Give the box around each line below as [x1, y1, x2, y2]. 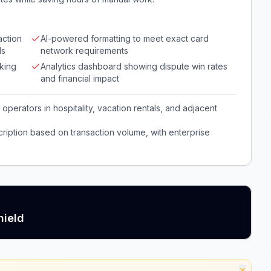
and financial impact [41, 73, 119, 83]
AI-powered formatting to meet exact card [41, 33, 209, 44]
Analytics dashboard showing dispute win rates [41, 61, 227, 71]
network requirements [41, 45, 128, 56]
